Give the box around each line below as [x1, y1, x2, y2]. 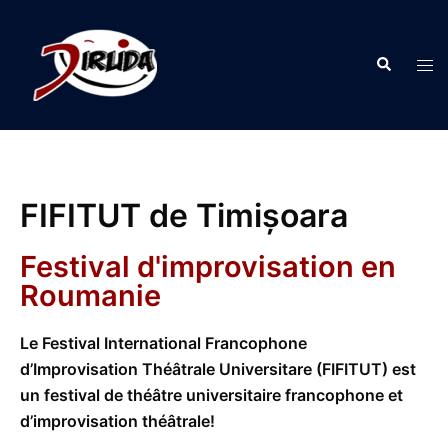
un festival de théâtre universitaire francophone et [20, 385, 403, 405]
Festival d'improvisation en [20, 249, 396, 284]
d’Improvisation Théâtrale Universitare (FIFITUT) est [20, 359, 416, 379]
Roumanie [20, 278, 161, 313]
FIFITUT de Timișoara [20, 196, 348, 235]
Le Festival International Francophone [20, 333, 307, 353]
